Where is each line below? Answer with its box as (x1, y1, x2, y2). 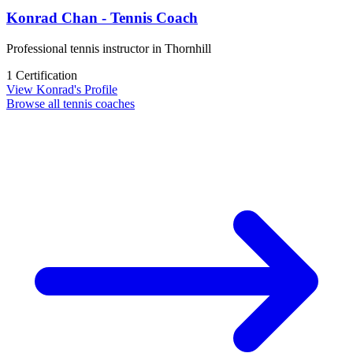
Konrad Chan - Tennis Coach (6, 9, 198, 27)
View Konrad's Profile (6, 82, 117, 96)
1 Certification (6, 68, 77, 82)
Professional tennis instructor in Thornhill (6, 41, 211, 55)
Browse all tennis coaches (6, 96, 135, 110)
